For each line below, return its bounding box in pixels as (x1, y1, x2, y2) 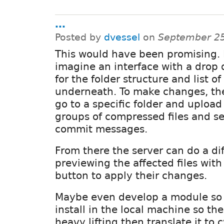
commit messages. (55, 123, 147, 135)
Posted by (55, 32, 104, 43)
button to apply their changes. (55, 169, 207, 182)
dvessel (104, 32, 140, 43)
